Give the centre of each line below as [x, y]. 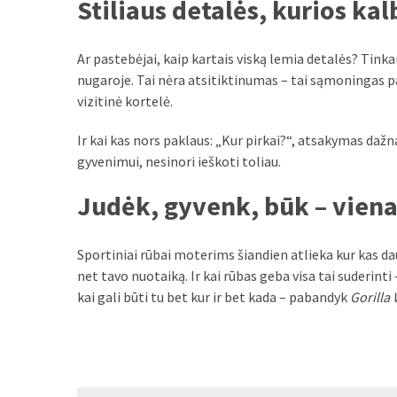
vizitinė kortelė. [125, 101]
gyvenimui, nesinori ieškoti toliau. [179, 161]
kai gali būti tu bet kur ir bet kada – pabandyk [214, 296]
